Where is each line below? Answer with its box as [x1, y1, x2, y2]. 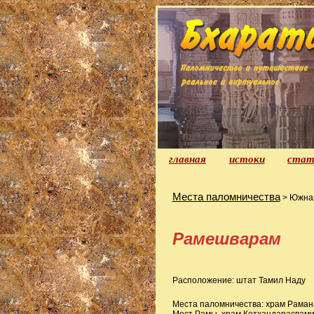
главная [169, 151, 206, 166]
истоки [228, 151, 265, 166]
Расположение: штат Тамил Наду [172, 275, 306, 285]
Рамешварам [172, 229, 281, 248]
